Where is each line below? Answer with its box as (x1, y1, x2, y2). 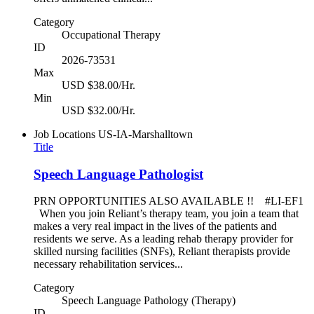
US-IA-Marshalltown (98, 128, 193, 140)
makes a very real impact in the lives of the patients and (34, 220, 277, 233)
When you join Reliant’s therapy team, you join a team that (34, 207, 299, 220)
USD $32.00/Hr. (62, 104, 135, 116)
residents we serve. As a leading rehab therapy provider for (34, 233, 293, 245)
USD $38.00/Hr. (62, 78, 135, 91)
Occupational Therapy (62, 28, 161, 41)
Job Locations (34, 128, 95, 140)
